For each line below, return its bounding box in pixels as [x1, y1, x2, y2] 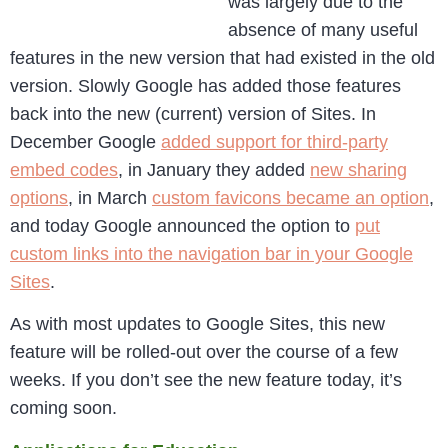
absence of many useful [228, 20, 418, 40]
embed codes [10, 160, 118, 180]
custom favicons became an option [152, 188, 429, 208]
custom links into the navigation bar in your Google [10, 244, 413, 264]
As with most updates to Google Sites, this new [10, 314, 385, 335]
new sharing [310, 160, 407, 180]
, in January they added [118, 160, 310, 180]
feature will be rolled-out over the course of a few [10, 342, 398, 363]
